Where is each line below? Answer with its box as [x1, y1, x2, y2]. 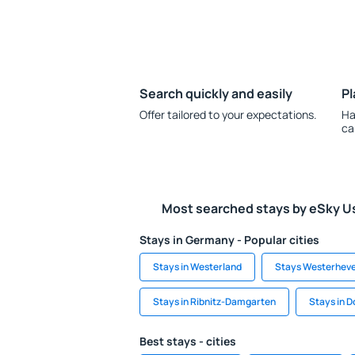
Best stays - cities [139, 334, 236, 349]
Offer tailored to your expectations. [139, 107, 317, 122]
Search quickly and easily [139, 85, 292, 102]
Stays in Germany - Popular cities [139, 232, 319, 247]
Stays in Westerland [153, 260, 242, 273]
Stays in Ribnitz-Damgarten [153, 295, 276, 308]
